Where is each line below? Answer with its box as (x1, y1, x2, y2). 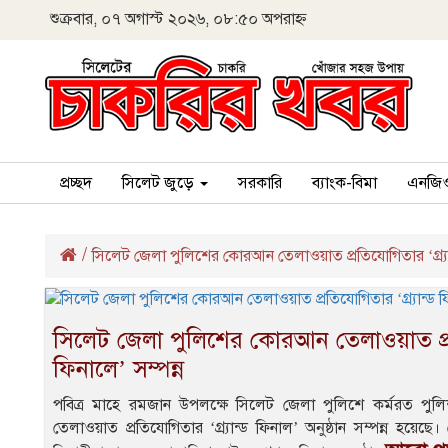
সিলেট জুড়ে (122, 173, 198, 194)
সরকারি (238, 173, 282, 194)
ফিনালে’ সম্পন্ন (53, 354, 184, 385)
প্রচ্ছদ (60, 173, 92, 194)
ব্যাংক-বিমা (312, 173, 377, 194)
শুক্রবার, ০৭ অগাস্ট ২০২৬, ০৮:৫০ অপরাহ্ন (50, 9, 307, 29)
